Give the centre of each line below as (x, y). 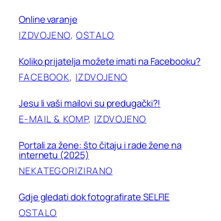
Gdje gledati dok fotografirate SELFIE (94, 197)
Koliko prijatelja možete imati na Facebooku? (110, 61)
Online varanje (48, 19)
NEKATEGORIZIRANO (66, 170)
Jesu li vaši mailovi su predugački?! (90, 103)
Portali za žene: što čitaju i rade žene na (100, 145)
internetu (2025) (54, 155)
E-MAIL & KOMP (54, 119)
